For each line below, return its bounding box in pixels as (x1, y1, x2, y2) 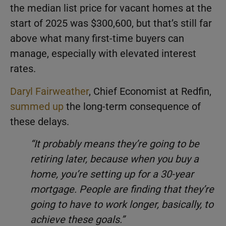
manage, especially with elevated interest (10, 47, 196, 60)
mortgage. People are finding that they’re (30, 183, 214, 196)
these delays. (10, 115, 69, 128)
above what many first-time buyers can (10, 32, 184, 45)
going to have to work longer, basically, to (30, 198, 213, 211)
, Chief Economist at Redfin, (89, 85, 211, 97)
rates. (10, 63, 36, 75)
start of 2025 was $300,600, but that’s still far (10, 17, 212, 30)
